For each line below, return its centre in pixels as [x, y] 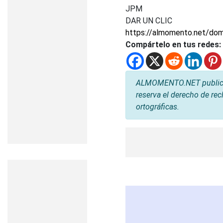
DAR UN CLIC [149, 21]
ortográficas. [158, 107]
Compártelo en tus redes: [173, 45]
